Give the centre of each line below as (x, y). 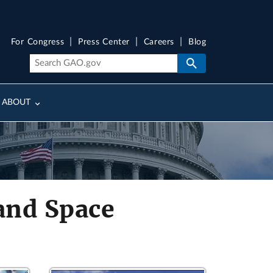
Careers (159, 42)
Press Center (104, 42)
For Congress (37, 42)
